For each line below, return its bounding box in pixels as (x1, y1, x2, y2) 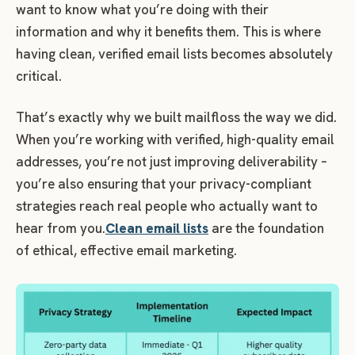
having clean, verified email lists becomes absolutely (16, 45, 333, 63)
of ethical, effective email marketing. (16, 242, 237, 260)
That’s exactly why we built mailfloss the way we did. (16, 109, 337, 127)
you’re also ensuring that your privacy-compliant (16, 175, 311, 193)
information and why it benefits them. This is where (16, 23, 321, 41)
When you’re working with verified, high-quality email (16, 131, 334, 149)
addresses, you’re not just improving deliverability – (16, 153, 327, 171)
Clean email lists (105, 219, 208, 238)
